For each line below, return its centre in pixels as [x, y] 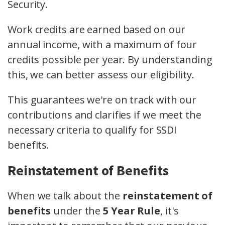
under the [77, 211]
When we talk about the [65, 196]
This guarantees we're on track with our [102, 100]
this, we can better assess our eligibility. [101, 75]
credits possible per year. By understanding [110, 60]
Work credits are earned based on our [97, 30]
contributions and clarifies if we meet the [104, 115]
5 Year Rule [132, 211]
